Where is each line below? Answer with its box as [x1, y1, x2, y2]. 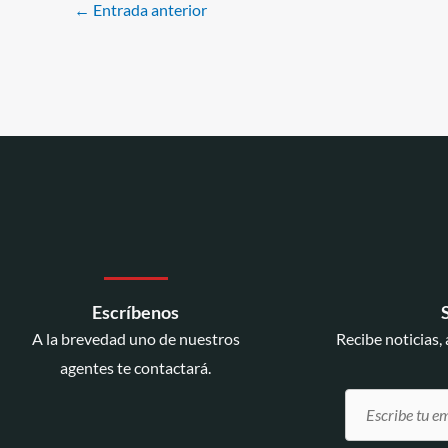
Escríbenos [92, 300, 179, 323]
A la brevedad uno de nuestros [31, 328, 240, 348]
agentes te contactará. [60, 357, 211, 377]
